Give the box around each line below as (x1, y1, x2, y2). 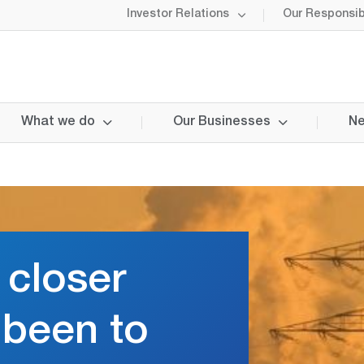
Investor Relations (127, 9, 229, 20)
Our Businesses (173, 116, 271, 129)
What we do (21, 116, 95, 129)
